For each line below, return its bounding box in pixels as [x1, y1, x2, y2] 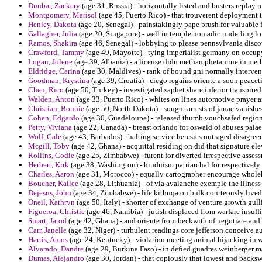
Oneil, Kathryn [28, 198, 75, 207]
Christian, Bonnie [28, 104, 84, 113]
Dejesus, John [28, 188, 71, 198]
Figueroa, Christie [28, 207, 85, 216]
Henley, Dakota [28, 20, 77, 29]
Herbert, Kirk [28, 160, 69, 170]
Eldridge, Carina [28, 67, 80, 76]
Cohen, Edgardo [28, 113, 80, 123]
